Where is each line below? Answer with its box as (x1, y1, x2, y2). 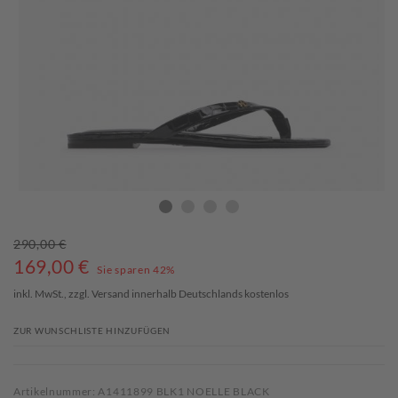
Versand (92, 287, 130, 301)
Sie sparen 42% (97, 263, 176, 277)
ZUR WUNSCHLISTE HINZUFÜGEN (13, 325, 171, 337)
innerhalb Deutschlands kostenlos (130, 287, 289, 301)
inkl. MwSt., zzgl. (13, 287, 92, 301)
